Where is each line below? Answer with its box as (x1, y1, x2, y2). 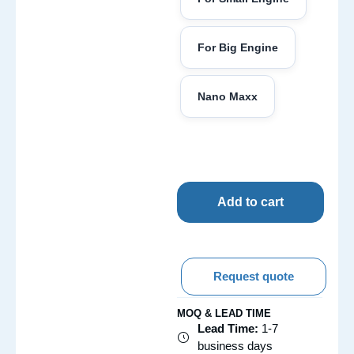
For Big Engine (198, 41, 278, 55)
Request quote (213, 269, 294, 283)
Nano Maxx (198, 90, 258, 104)
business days (198, 338, 273, 352)
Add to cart (217, 194, 284, 209)
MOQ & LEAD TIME (177, 307, 271, 319)
